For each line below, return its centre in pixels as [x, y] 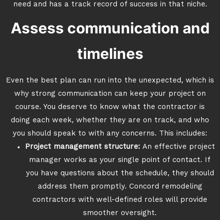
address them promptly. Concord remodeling [120, 187]
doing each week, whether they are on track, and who [110, 121]
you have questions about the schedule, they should [120, 174]
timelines [110, 54]
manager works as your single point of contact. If [120, 160]
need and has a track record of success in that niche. [110, 5]
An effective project [179, 147]
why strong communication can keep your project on [110, 94]
